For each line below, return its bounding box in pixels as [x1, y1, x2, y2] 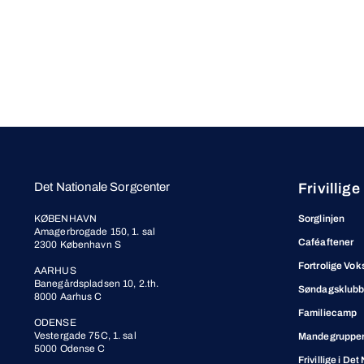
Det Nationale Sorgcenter [34, 180, 171, 193]
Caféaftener [298, 236, 354, 248]
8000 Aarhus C [34, 291, 102, 302]
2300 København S [34, 239, 121, 250]
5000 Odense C [34, 343, 106, 354]
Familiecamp [298, 307, 357, 318]
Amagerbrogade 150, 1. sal [34, 226, 155, 237]
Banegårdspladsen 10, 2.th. [34, 278, 159, 289]
